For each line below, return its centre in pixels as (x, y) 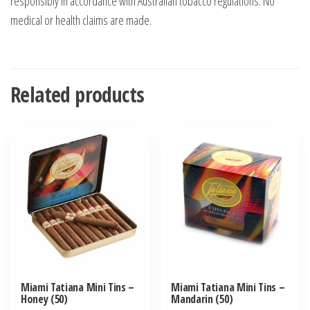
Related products (77, 95)
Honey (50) (44, 299)
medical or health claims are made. (81, 20)
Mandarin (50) (202, 299)
